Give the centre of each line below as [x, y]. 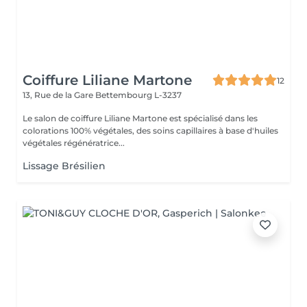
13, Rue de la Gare [59, 95]
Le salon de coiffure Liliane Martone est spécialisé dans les [140, 118]
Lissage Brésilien [64, 166]
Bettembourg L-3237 [138, 95]
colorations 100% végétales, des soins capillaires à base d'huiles [150, 131]
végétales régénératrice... [74, 143]
